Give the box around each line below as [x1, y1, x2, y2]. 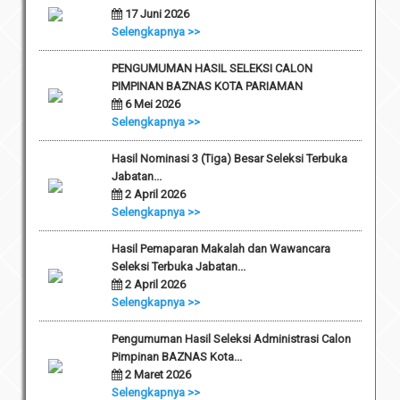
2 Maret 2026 [121, 367, 191, 381]
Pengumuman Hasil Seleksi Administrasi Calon [111, 331, 351, 346]
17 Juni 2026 [121, 6, 189, 21]
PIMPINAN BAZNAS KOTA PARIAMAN [111, 79, 303, 93]
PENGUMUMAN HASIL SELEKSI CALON [111, 61, 312, 75]
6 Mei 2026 [121, 96, 180, 111]
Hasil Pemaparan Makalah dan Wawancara [111, 241, 330, 255]
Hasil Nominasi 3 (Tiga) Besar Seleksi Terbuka [111, 151, 347, 165]
